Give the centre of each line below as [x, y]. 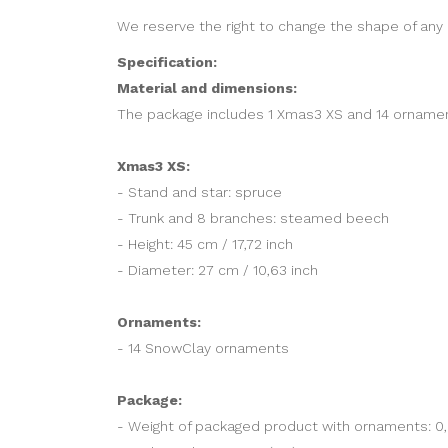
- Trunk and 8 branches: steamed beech [253, 218]
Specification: [167, 62]
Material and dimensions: [207, 88]
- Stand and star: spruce [199, 192]
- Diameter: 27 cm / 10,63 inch [217, 270]
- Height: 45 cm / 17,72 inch [205, 244]
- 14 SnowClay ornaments [203, 348]
